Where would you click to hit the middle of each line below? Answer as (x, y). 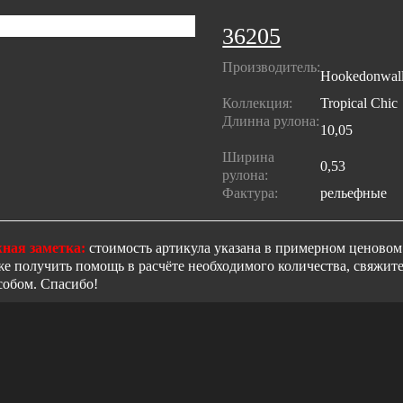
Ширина (249, 157)
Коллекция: (261, 103)
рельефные (354, 193)
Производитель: (272, 67)
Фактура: (254, 193)
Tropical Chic (359, 103)
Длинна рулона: (271, 121)
